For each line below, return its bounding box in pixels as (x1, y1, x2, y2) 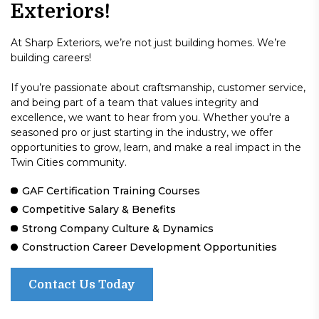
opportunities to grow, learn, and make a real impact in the (11, 140, 301, 154)
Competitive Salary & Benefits (22, 203, 177, 216)
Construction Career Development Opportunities (22, 241, 278, 253)
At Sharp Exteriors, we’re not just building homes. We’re (11, 36, 286, 49)
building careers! (11, 51, 91, 64)
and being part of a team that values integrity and (11, 95, 258, 109)
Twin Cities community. (11, 155, 127, 169)
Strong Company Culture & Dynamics (22, 221, 214, 235)
